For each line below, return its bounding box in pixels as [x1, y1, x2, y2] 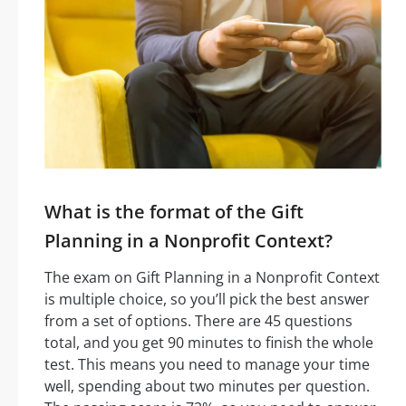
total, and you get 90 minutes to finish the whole [44, 333, 373, 353]
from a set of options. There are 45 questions [44, 311, 353, 332]
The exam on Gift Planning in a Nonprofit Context [44, 267, 380, 288]
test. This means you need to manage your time [44, 354, 370, 375]
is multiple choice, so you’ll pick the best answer [44, 289, 370, 310]
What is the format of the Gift [44, 199, 304, 225]
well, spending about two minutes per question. [44, 376, 370, 397]
